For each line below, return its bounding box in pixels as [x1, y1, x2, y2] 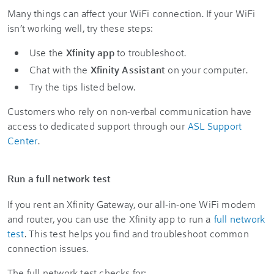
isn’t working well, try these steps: [7, 21, 154, 34]
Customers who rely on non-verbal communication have [7, 105, 252, 117]
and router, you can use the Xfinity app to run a [7, 212, 213, 225]
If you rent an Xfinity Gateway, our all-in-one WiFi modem [7, 198, 256, 210]
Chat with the [29, 63, 91, 76]
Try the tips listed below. [29, 80, 136, 93]
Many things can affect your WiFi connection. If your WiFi [7, 7, 256, 20]
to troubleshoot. [114, 46, 187, 59]
